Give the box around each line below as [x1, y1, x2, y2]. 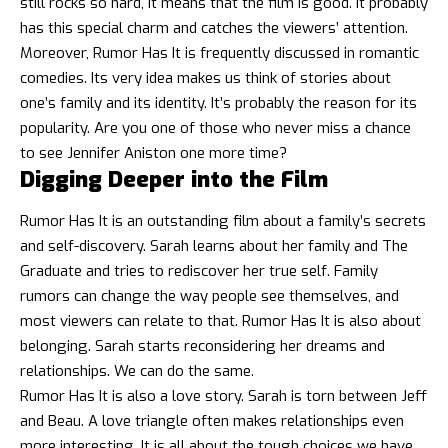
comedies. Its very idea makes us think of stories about [20, 67, 391, 88]
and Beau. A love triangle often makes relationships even [20, 411, 404, 432]
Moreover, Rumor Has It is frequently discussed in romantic [20, 42, 419, 63]
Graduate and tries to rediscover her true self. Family [20, 261, 378, 282]
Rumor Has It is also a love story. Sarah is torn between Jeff [20, 386, 427, 407]
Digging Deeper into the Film [20, 164, 328, 194]
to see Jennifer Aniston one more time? [20, 142, 287, 163]
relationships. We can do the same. [20, 361, 254, 382]
